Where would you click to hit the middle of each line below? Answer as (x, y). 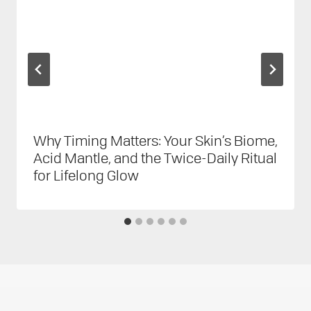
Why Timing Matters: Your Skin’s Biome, (155, 140)
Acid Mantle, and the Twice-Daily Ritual (155, 157)
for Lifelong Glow (86, 174)
